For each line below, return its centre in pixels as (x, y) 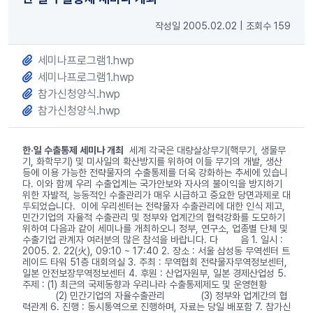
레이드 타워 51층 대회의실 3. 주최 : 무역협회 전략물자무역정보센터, (155, 262)
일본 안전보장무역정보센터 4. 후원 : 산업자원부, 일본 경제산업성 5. (154, 274)
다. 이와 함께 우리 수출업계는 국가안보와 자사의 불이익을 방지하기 (152, 184)
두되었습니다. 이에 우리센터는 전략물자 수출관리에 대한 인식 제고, (154, 206)
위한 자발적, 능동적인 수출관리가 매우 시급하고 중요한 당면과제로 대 (156, 195)
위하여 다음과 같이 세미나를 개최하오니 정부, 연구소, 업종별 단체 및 (155, 229)
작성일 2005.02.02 (196, 26)
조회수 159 (268, 26)
